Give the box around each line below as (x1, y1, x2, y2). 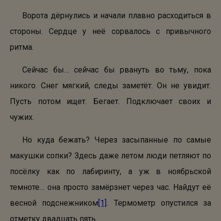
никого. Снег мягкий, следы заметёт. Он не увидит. (10, 81, 211, 90)
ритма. (10, 42, 34, 52)
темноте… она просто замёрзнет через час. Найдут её (10, 183, 211, 192)
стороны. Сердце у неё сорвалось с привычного (10, 27, 211, 36)
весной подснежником (10, 198, 99, 208)
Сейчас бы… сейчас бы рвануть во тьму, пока (22, 65, 211, 74)
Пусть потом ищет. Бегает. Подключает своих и (10, 97, 211, 106)
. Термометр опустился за (107, 198, 211, 208)
